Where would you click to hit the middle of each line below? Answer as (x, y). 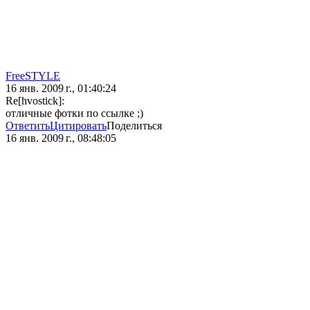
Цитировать (78, 126)
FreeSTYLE (33, 76)
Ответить (28, 126)
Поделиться (134, 126)
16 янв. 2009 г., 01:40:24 (61, 89)
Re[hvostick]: (35, 101)
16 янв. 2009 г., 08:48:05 (61, 138)
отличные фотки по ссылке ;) (74, 113)
